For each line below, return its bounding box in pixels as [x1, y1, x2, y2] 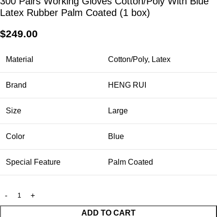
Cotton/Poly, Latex [108, 55, 170, 64]
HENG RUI [108, 81, 146, 90]
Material [6, 55, 33, 64]
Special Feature [6, 158, 61, 167]
